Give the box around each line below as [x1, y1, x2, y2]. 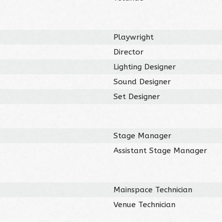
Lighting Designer [113, 62, 176, 71]
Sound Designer [113, 77, 171, 86]
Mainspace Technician [113, 185, 193, 194]
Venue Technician [113, 200, 176, 209]
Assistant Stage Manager [113, 146, 208, 155]
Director [113, 47, 144, 56]
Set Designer [113, 92, 161, 101]
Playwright [113, 32, 154, 42]
